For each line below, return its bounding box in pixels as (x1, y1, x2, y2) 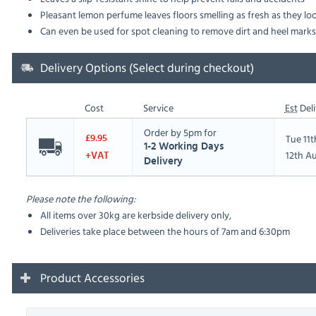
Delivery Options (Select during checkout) (39, 59, 254, 77)
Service (142, 100, 174, 116)
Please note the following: (25, 191, 135, 207)
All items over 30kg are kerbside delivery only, (39, 207, 231, 223)
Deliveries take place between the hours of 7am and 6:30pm (39, 224, 290, 239)
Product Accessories (39, 269, 145, 287)
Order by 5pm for (143, 125, 217, 140)
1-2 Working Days (143, 141, 224, 152)
